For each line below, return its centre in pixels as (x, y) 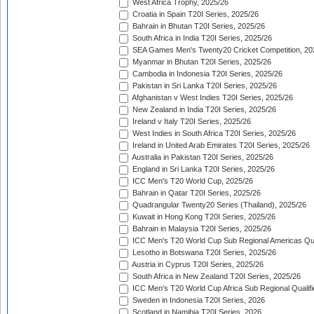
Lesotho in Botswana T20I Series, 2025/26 (203, 253)
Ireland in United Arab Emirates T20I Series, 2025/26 (220, 145)
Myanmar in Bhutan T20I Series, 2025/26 (201, 62)
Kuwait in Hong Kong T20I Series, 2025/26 (203, 217)
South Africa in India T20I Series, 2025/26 (201, 38)
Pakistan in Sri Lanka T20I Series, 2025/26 (204, 86)
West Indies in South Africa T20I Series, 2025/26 (213, 134)
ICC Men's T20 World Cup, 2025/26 (192, 181)
